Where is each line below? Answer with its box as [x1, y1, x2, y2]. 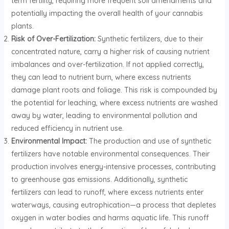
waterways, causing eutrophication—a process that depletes [11, 200, 216, 210]
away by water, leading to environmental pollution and [11, 111, 197, 121]
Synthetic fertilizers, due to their [95, 34, 203, 44]
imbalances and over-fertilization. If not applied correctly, [11, 60, 204, 70]
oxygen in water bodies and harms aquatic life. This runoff [11, 213, 209, 223]
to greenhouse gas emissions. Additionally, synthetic [11, 175, 188, 185]
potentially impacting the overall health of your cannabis [11, 9, 203, 18]
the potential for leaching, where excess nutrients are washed [11, 98, 218, 108]
